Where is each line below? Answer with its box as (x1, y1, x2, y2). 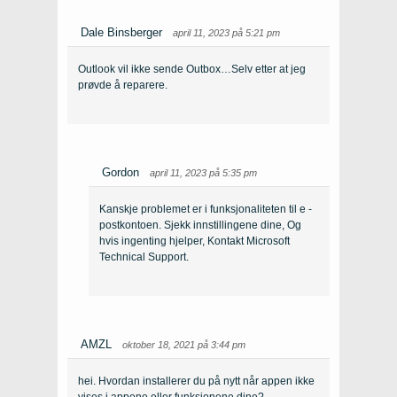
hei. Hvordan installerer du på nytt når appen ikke (78, 375, 315, 388)
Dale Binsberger (81, 26, 162, 40)
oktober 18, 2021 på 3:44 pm (122, 339, 245, 351)
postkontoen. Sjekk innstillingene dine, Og (99, 219, 301, 232)
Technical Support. (99, 251, 189, 264)
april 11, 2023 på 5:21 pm (173, 27, 280, 39)
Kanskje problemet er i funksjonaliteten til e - (99, 203, 312, 216)
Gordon (102, 166, 139, 180)
